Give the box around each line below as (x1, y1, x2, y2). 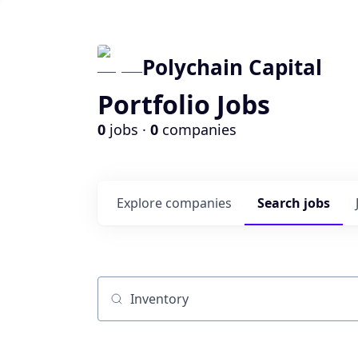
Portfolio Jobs (97, 87, 270, 121)
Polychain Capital (142, 53, 322, 82)
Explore (117, 194, 165, 212)
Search (257, 194, 304, 212)
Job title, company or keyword (97, 297, 277, 316)
